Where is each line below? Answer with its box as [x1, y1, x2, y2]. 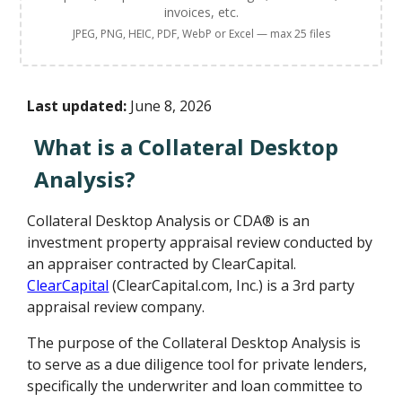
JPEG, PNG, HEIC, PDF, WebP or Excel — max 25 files [72, 26, 330, 41]
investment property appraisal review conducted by [27, 232, 373, 252]
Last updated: [27, 96, 127, 116]
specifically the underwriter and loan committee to [27, 376, 363, 396]
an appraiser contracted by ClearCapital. [27, 254, 297, 274]
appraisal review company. [27, 297, 205, 317]
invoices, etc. [163, 4, 239, 21]
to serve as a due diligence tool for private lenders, [27, 354, 368, 374]
